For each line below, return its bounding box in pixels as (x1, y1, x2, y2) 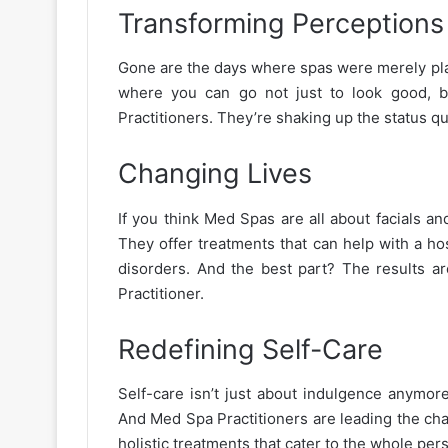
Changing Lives (118, 157, 312, 190)
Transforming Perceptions (118, 6, 444, 40)
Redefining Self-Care (118, 332, 383, 366)
